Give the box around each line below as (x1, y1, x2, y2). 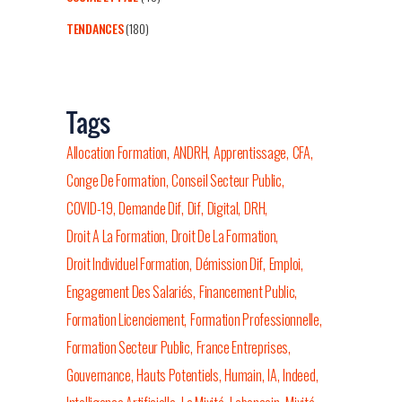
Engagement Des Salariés (66, 281, 194, 303)
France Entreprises (196, 336, 289, 359)
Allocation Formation (66, 142, 167, 164)
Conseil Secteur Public (171, 170, 282, 192)
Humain (224, 364, 262, 387)
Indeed (283, 364, 316, 387)
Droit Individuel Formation (66, 253, 190, 275)
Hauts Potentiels (136, 364, 219, 387)
